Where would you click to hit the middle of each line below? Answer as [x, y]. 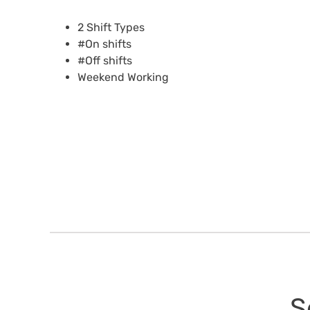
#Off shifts [104, 60]
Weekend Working [123, 77]
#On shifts [104, 44]
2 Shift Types [111, 27]
